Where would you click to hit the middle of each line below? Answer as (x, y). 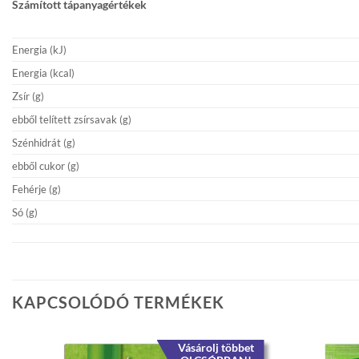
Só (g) (25, 213)
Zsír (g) (28, 97)
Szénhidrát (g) (44, 143)
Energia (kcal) (43, 73)
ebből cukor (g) (46, 166)
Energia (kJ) (39, 50)
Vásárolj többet (216, 347)
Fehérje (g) (36, 190)
